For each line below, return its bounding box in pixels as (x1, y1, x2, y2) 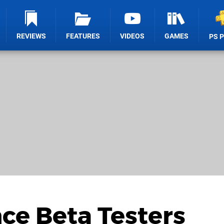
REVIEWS (16, 32, 46, 40)
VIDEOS (120, 32, 145, 40)
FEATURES (66, 32, 100, 40)
